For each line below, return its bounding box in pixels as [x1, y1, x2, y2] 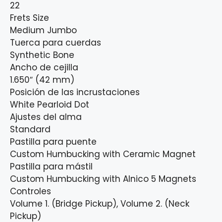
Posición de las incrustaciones [10, 86, 140, 99]
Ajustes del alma [10, 111, 82, 123]
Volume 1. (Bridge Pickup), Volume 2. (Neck [10, 198, 189, 210]
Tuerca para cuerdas [10, 37, 101, 49]
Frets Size [10, 12, 49, 24]
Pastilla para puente [10, 136, 97, 148]
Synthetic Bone [10, 49, 74, 61]
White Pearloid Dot [10, 99, 89, 111]
